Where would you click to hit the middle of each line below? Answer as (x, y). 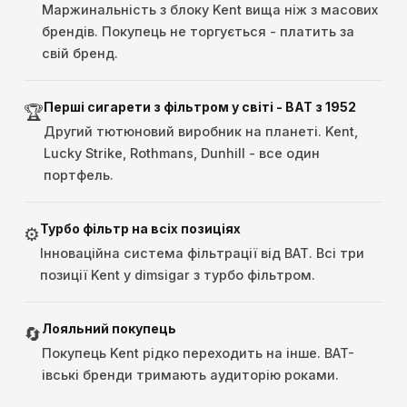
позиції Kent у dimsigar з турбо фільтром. (178, 275)
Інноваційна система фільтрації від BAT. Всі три (202, 253)
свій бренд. (80, 54)
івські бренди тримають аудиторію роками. (190, 375)
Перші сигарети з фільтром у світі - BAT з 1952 (200, 107)
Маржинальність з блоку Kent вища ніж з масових (210, 10)
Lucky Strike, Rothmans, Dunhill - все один (182, 154)
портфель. (79, 175)
